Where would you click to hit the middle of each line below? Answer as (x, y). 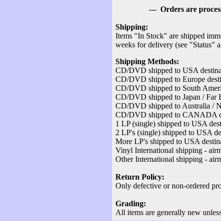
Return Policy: (140, 177)
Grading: (131, 203)
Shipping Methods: (147, 61)
